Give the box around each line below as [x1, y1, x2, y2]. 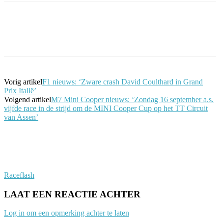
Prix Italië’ [4, 86, 36, 95]
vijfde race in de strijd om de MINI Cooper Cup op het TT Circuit [4, 104, 208, 112]
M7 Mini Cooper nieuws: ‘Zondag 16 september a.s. [51, 95, 214, 104]
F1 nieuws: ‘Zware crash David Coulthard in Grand [42, 77, 203, 86]
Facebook [24, 31, 50, 39]
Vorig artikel [4, 77, 42, 86]
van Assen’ [4, 112, 38, 121]
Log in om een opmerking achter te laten [4, 209, 129, 218]
